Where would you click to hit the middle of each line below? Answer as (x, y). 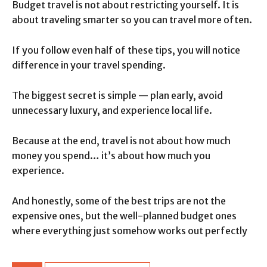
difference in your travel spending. (89, 65)
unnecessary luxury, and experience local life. (112, 111)
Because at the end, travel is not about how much (121, 141)
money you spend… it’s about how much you (111, 156)
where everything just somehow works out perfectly (130, 231)
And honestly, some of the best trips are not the (119, 201)
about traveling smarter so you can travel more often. (132, 20)
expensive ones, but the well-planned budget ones (124, 216)
